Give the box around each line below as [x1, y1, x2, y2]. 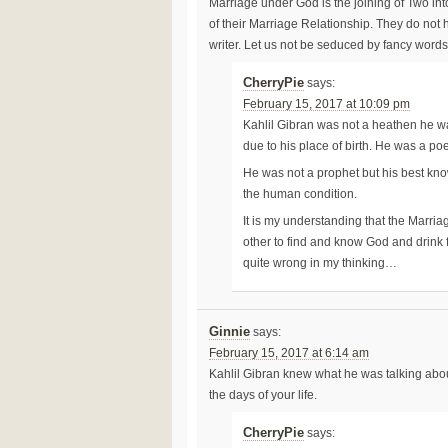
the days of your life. [208, 388, 317, 401]
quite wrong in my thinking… [243, 256, 398, 269]
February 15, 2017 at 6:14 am [208, 346, 369, 359]
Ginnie [208, 324, 250, 339]
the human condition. [243, 187, 358, 200]
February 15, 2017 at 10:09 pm [243, 98, 411, 111]
